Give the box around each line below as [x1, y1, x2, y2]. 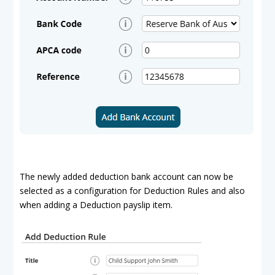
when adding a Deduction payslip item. [20, 199, 172, 211]
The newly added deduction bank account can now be [20, 171, 233, 182]
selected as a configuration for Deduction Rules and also [20, 185, 245, 196]
